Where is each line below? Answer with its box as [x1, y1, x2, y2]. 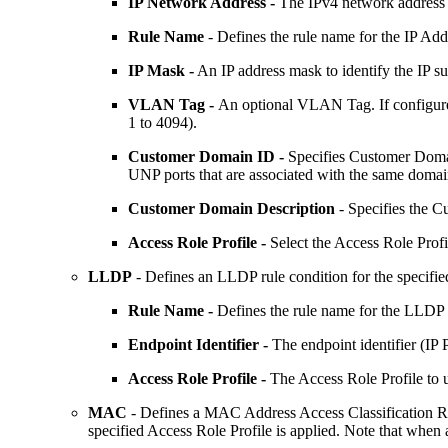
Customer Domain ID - [128, 147, 288, 165]
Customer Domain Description [128, 199, 335, 217]
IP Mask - [128, 61, 194, 79]
